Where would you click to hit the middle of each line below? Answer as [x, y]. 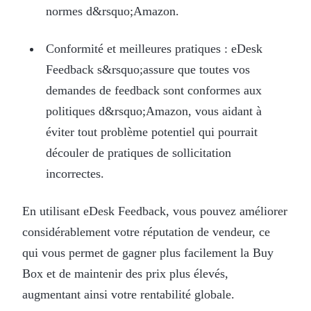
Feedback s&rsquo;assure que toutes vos [148, 69]
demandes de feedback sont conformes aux [153, 90]
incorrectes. [75, 173]
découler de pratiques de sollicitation [138, 152]
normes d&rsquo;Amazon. [112, 11]
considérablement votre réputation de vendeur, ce [146, 232]
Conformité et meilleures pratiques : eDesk [154, 48]
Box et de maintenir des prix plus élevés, [125, 273]
